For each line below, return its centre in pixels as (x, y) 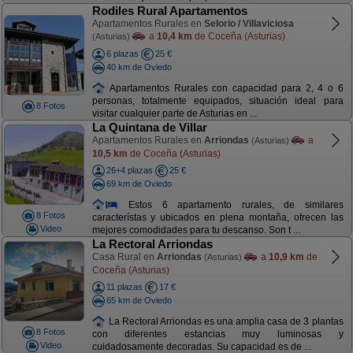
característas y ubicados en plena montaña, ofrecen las (217, 218)
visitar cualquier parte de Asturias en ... (174, 114)
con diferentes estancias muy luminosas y (217, 334)
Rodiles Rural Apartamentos (169, 11)
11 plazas (124, 287)
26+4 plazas (129, 170)
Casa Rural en (124, 257)
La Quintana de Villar (149, 127)
